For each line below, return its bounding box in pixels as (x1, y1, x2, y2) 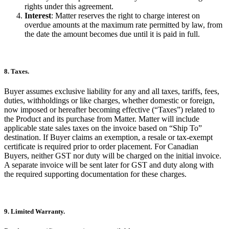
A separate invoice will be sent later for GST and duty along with (4, 161, 214, 170)
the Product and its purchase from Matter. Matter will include (4, 114, 199, 124)
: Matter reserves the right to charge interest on (51, 11, 200, 20)
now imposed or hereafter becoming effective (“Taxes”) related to (4, 105, 215, 114)
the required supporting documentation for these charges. (4, 170, 187, 179)
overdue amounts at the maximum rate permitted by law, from (25, 20, 222, 29)
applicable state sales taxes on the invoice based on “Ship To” (4, 124, 202, 133)
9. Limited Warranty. (4, 208, 65, 216)
